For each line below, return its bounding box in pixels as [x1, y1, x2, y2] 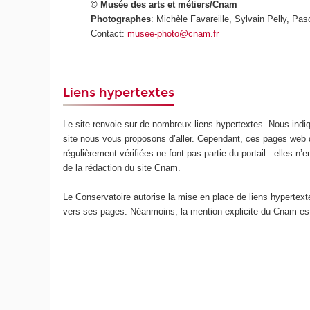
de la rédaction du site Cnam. [63, 163, 181, 174]
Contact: [91, 28, 128, 39]
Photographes [91, 14, 152, 25]
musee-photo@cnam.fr [127, 28, 219, 39]
